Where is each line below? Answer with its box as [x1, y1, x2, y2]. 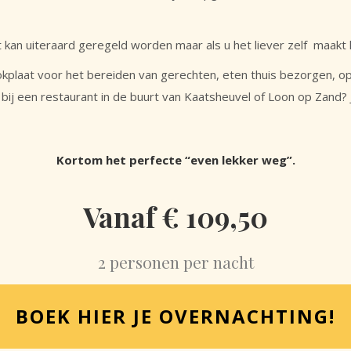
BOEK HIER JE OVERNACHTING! [16, 303, 335, 329]
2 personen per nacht [97, 251, 254, 273]
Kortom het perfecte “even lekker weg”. [56, 152, 295, 168]
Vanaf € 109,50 [83, 198, 268, 235]
